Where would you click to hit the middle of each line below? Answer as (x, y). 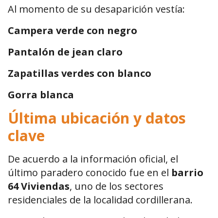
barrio (187, 173)
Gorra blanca (41, 95)
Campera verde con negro (73, 31)
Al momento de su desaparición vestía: (96, 9)
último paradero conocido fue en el (90, 173)
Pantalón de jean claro (65, 52)
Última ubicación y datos (97, 118)
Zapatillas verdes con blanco (80, 73)
